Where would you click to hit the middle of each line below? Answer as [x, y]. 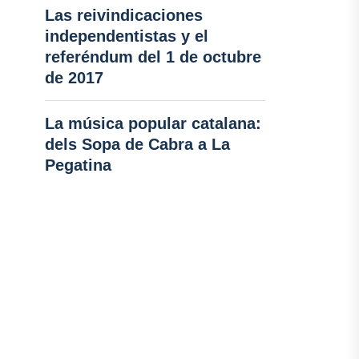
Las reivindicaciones [123, 15]
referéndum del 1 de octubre [153, 57]
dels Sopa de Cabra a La [137, 144]
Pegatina [78, 165]
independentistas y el [126, 36]
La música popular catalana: [153, 123]
